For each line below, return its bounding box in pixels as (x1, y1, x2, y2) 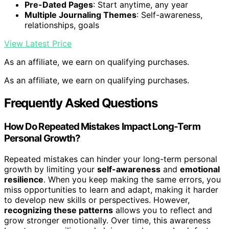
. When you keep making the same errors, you (43, 174, 221, 185)
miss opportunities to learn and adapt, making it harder (4, 184, 218, 195)
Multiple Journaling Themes (25, 10, 136, 20)
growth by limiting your (4, 164, 97, 174)
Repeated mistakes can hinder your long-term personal (4, 153, 217, 164)
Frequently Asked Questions (4, 96, 157, 111)
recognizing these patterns (4, 204, 113, 215)
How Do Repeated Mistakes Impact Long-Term (4, 121, 200, 133)
